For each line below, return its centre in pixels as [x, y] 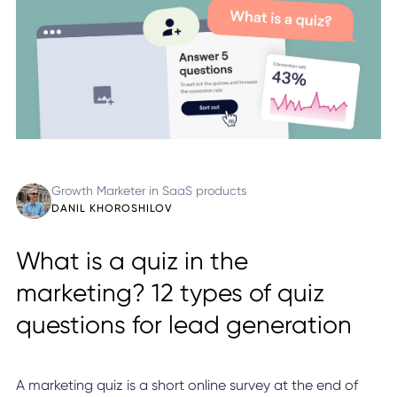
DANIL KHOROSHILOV [111, 208]
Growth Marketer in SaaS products [148, 190]
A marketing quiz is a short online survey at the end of [187, 385]
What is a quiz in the [132, 261]
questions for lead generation [183, 324]
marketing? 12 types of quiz [170, 292]
